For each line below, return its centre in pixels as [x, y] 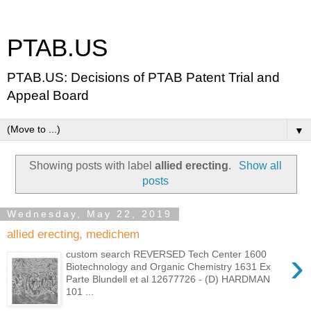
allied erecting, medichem [73, 234]
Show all [260, 165]
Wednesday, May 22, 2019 [90, 214]
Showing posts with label [92, 165]
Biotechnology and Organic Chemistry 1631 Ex [169, 266]
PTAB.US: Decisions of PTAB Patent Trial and [143, 77]
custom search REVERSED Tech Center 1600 [167, 254]
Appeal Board [48, 95]
